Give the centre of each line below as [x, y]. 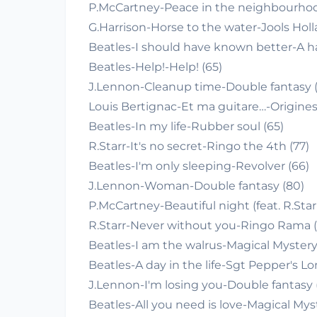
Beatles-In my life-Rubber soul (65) [186, 126]
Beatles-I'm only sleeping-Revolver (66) [199, 166]
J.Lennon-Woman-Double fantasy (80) [196, 186]
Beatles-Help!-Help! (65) [155, 67]
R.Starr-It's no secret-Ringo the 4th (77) [199, 146]
